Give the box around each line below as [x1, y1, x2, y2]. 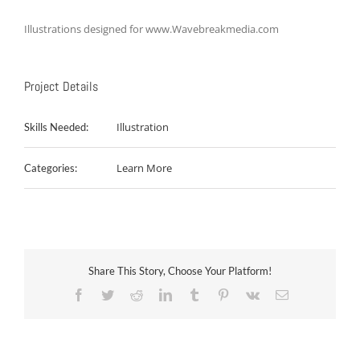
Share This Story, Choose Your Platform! [88, 264, 272, 278]
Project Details [24, 78, 98, 96]
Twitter [112, 287, 149, 301]
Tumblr [199, 287, 237, 301]
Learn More [117, 161, 172, 176]
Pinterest [228, 287, 272, 301]
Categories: [24, 162, 77, 175]
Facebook [84, 287, 134, 301]
